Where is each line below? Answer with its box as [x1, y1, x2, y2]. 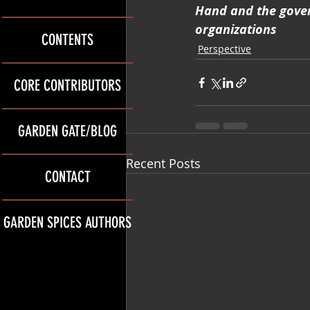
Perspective [198, 42, 251, 55]
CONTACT [44, 167, 91, 186]
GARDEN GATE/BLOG [18, 121, 117, 140]
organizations [195, 21, 277, 38]
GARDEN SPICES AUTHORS [3, 212, 131, 232]
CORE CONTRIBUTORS [14, 75, 121, 95]
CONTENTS [42, 30, 93, 49]
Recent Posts [126, 155, 201, 172]
